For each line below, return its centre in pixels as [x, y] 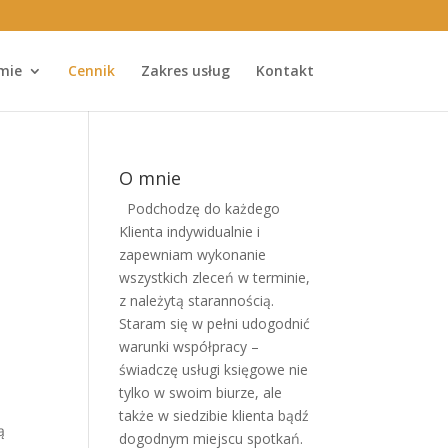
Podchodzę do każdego [204, 208]
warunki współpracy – [189, 346]
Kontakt [284, 70]
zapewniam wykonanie [193, 254]
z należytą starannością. [197, 300]
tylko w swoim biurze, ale [201, 392]
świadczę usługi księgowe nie [214, 369]
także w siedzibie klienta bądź [214, 415]
